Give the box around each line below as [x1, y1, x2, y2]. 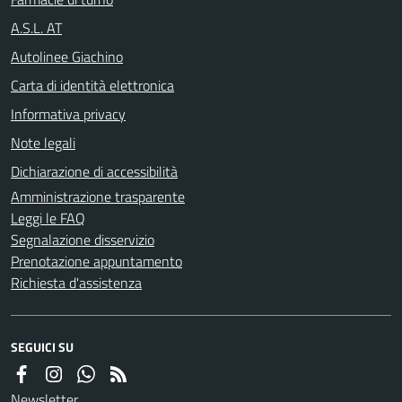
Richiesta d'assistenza [11, 271, 142, 293]
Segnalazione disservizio [11, 228, 154, 250]
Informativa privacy [11, 102, 126, 125]
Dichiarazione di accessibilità [11, 160, 178, 182]
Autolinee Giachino [11, 45, 123, 67]
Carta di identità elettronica [11, 74, 174, 96]
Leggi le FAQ [11, 206, 85, 229]
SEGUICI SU [11, 336, 74, 356]
